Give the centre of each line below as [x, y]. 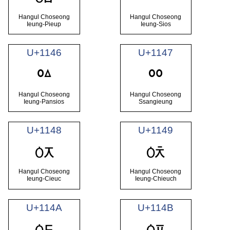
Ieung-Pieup [44, 24]
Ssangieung [156, 101]
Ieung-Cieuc [44, 179]
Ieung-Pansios [44, 101]
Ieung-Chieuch [156, 179]
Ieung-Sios [156, 24]
